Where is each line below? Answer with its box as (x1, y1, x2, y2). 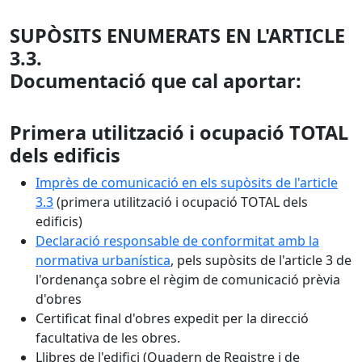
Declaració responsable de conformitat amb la (36, 232, 319, 250)
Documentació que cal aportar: (10, 68, 301, 94)
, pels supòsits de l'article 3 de (170, 251, 351, 269)
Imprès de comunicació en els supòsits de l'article (36, 174, 338, 192)
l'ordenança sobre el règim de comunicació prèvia (36, 271, 340, 288)
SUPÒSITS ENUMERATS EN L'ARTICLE (10, 23, 345, 48)
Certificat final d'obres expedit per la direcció (36, 309, 309, 327)
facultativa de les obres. (36, 329, 180, 347)
